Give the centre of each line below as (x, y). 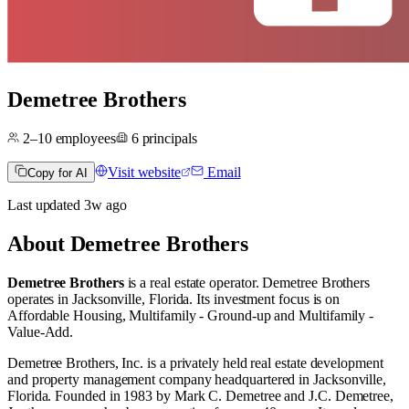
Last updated (46, 204)
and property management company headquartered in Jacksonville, (197, 379)
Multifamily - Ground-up (200, 315)
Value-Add (39, 331)
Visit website (144, 172)
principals (169, 138)
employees (84, 138)
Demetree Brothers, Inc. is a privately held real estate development (195, 362)
